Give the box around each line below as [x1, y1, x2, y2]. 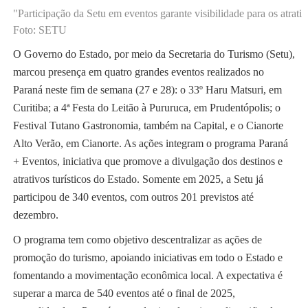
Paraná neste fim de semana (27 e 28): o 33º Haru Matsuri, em [12, 84, 282, 96]
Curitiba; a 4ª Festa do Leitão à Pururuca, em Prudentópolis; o [12, 102, 280, 114]
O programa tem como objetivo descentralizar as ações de [12, 234, 262, 246]
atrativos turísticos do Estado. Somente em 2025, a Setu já [12, 173, 263, 186]
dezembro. [12, 209, 58, 221]
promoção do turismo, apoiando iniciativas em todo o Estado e [12, 252, 283, 264]
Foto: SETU [12, 24, 67, 36]
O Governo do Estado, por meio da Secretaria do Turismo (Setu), [12, 48, 295, 60]
